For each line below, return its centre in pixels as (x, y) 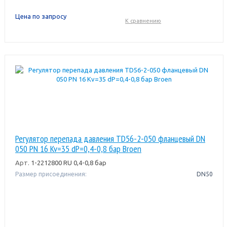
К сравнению (143, 21)
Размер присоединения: (51, 174)
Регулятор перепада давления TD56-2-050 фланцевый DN (110, 138)
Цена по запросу (41, 16)
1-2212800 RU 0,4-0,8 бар (68, 162)
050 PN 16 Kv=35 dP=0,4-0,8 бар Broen (78, 148)
